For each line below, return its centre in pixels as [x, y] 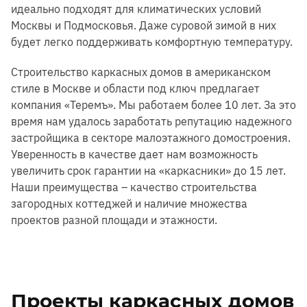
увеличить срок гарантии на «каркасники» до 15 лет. [148, 170]
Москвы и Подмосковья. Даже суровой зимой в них [144, 25]
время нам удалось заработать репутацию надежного [151, 121]
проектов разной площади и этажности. [114, 220]
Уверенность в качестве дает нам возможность [134, 154]
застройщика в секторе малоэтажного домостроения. [151, 137]
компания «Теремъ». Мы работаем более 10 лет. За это [153, 105]
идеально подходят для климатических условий [136, 9]
